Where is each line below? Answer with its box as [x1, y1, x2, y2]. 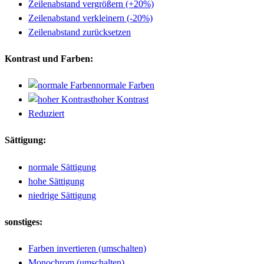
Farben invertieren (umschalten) [28, 243, 146, 254]
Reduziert [28, 108, 64, 119]
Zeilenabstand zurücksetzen [28, 27, 131, 37]
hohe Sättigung [28, 176, 84, 186]
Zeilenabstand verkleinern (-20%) [28, 12, 153, 23]
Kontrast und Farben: [5, 53, 93, 64]
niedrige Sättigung [28, 190, 96, 200]
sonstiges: [5, 216, 42, 227]
